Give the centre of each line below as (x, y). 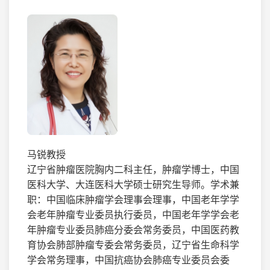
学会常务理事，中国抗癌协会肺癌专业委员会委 (128, 259)
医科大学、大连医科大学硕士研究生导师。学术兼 (133, 184)
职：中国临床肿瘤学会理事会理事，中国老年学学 (133, 199)
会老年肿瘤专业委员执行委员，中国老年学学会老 (133, 214)
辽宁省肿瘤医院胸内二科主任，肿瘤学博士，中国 (133, 169)
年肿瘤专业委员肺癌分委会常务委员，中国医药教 (133, 229)
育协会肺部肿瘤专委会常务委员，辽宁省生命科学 (133, 244)
